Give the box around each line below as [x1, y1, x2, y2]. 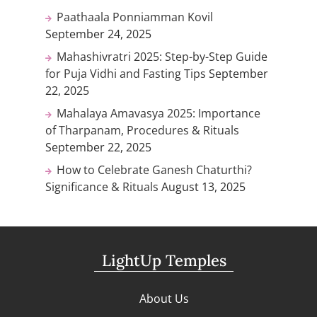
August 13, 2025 [161, 179, 246, 195]
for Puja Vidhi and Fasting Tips [45, 66, 206, 82]
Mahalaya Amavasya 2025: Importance [57, 105, 260, 122]
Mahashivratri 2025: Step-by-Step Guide [57, 49, 267, 65]
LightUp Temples [101, 250, 226, 271]
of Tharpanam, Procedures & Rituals [45, 122, 239, 139]
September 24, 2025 [45, 26, 151, 42]
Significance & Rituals [45, 179, 158, 195]
